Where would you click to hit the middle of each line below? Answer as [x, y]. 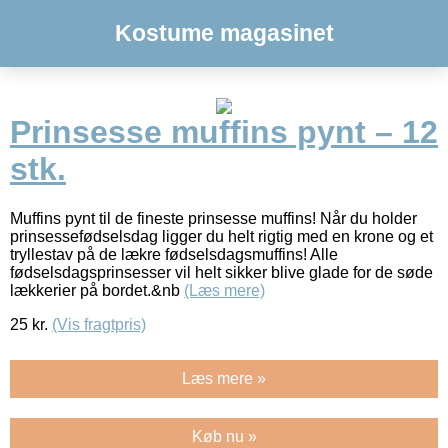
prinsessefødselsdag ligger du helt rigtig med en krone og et [221, 236]
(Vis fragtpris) [99, 324]
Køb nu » [224, 436]
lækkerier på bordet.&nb [97, 290]
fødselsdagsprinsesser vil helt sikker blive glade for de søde [221, 272]
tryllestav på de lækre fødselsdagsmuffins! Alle [174, 254]
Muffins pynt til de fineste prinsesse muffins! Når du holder [213, 218]
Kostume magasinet [224, 33]
